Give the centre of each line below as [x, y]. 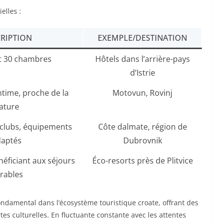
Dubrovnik [142, 141]
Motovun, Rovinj [142, 93]
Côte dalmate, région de [142, 127]
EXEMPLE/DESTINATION [142, 38]
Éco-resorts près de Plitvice [142, 161]
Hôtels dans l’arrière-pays [142, 59]
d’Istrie [142, 73]
